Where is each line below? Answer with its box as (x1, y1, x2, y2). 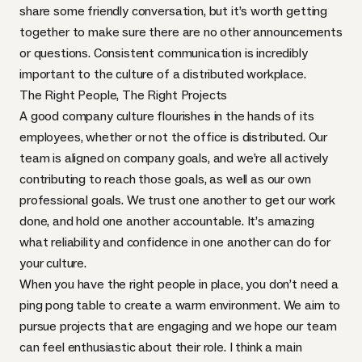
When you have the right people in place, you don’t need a (19, 276, 339, 292)
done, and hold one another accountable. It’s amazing (19, 213, 314, 229)
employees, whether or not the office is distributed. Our (19, 129, 328, 145)
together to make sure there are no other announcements (19, 24, 343, 40)
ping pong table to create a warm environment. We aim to (19, 297, 341, 313)
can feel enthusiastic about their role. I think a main (19, 339, 302, 355)
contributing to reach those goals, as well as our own (19, 171, 311, 187)
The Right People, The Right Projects (19, 87, 228, 103)
